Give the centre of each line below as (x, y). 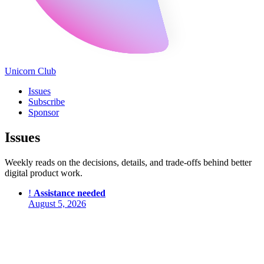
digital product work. (44, 173)
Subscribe (47, 102)
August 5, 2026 (57, 203)
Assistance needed (70, 193)
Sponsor (44, 113)
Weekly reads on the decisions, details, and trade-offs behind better (128, 162)
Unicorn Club (30, 71)
